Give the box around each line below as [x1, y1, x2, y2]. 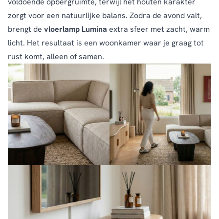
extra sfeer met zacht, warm [107, 24, 210, 35]
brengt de [8, 24, 44, 35]
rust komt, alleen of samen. [8, 51, 104, 62]
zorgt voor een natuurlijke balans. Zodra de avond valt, [8, 10, 202, 21]
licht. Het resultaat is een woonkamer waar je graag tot [8, 38, 204, 48]
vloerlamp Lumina [44, 24, 107, 35]
